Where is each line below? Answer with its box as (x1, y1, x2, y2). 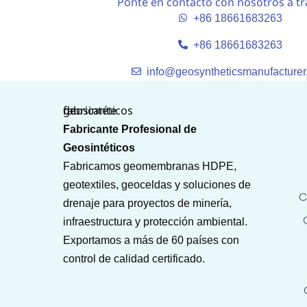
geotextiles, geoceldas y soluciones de (63, 178, 251, 191)
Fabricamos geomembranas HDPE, (63, 160, 236, 172)
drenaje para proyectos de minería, (63, 197, 232, 209)
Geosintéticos (63, 141, 135, 153)
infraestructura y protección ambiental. (63, 215, 247, 228)
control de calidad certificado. (63, 252, 205, 265)
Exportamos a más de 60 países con (63, 234, 239, 246)
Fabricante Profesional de (63, 123, 197, 135)
